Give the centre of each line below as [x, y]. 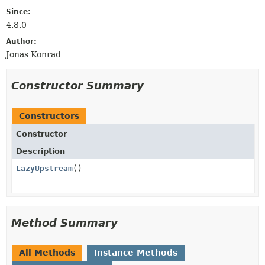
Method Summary [64, 222]
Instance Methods [136, 252]
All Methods [47, 252]
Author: [21, 41]
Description [41, 151]
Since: [18, 12]
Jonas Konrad [33, 54]
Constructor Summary [77, 85]
